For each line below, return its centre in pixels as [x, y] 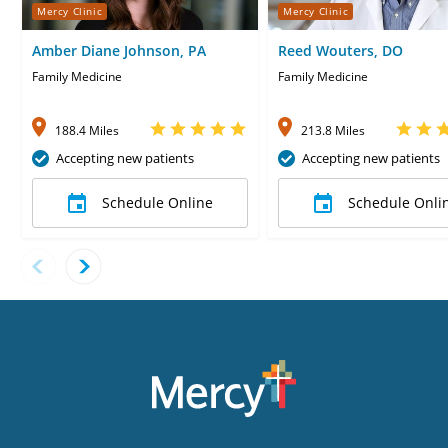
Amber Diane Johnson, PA [119, 50]
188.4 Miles [87, 130]
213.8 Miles [333, 130]
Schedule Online [157, 202]
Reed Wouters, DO [340, 50]
